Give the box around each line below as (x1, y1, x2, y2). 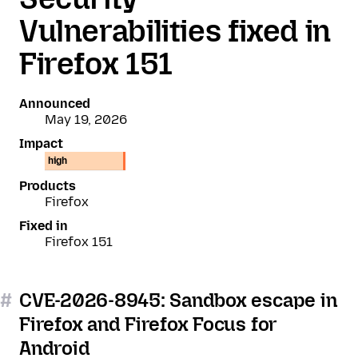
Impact (19, 136, 63, 151)
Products (19, 178, 76, 193)
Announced (19, 96, 90, 111)
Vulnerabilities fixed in (19, 13, 331, 50)
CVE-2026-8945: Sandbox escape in (19, 288, 337, 312)
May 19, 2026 (45, 112, 127, 127)
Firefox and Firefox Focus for (19, 312, 277, 336)
